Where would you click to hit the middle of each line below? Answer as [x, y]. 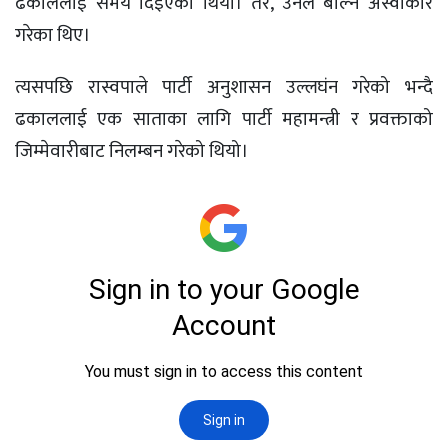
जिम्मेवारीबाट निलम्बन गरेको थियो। [132, 152]
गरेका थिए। [53, 36]
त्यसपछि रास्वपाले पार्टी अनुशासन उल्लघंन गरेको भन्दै [224, 88]
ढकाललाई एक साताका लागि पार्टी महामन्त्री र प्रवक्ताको [224, 120]
